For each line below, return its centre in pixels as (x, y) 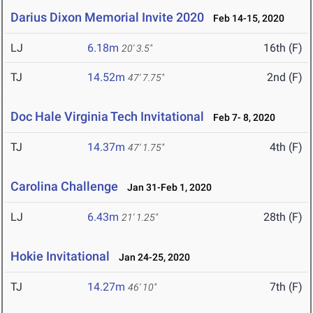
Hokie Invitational (60, 256)
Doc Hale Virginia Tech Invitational (107, 117)
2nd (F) (285, 78)
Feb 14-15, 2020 (246, 19)
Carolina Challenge (64, 187)
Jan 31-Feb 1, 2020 (166, 188)
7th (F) (286, 287)
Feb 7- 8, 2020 (241, 118)
